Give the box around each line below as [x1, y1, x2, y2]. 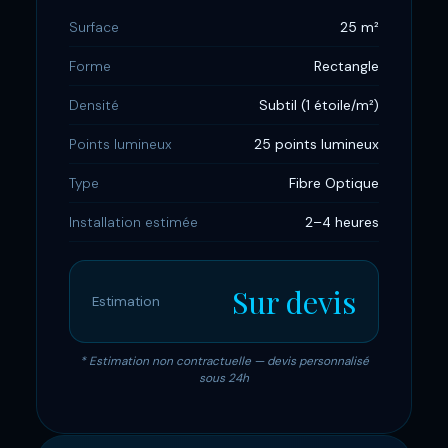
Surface [68, 18, 119, 37]
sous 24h [199, 370, 249, 387]
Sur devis [232, 281, 357, 323]
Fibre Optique [289, 174, 380, 193]
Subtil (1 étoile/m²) [259, 96, 380, 115]
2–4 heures [305, 213, 380, 232]
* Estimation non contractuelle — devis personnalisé [79, 353, 369, 370]
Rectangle [314, 57, 380, 76]
